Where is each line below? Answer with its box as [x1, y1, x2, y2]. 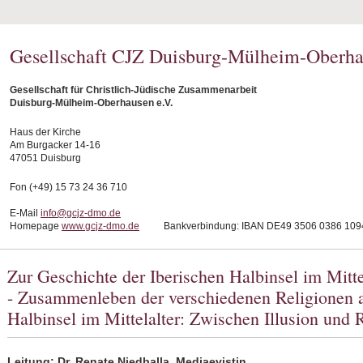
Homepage [10, 220, 62, 232]
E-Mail [10, 207, 41, 219]
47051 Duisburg [10, 152, 81, 164]
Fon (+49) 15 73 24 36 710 [10, 181, 127, 193]
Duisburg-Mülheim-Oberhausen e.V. [10, 97, 173, 109]
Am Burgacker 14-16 [10, 139, 100, 151]
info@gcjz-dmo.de [41, 207, 121, 219]
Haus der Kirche [10, 126, 81, 138]
